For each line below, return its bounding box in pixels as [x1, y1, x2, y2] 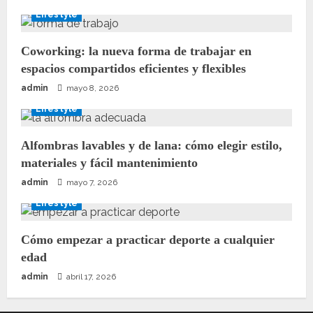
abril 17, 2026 [64, 271, 116, 282]
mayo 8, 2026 [64, 82, 119, 93]
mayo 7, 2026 [64, 177, 117, 187]
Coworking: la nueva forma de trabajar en [21, 43, 252, 58]
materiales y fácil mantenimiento [21, 155, 198, 170]
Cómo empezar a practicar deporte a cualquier [21, 232, 275, 247]
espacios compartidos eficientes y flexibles [21, 61, 246, 75]
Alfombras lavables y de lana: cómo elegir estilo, [21, 138, 282, 152]
